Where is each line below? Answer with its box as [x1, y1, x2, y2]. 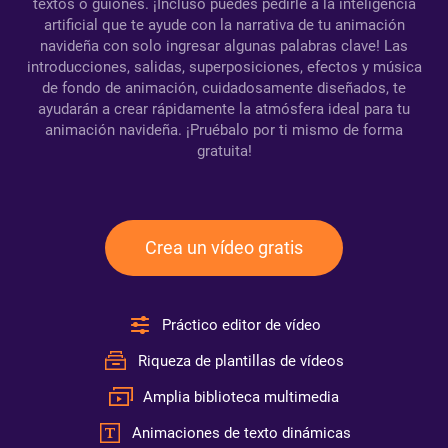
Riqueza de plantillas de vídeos [138, 352, 344, 370]
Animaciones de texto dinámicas [131, 424, 351, 442]
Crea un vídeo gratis [145, 237, 303, 258]
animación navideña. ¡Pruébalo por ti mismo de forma [45, 121, 403, 139]
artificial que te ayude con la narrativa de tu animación [43, 16, 405, 34]
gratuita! [196, 142, 252, 160]
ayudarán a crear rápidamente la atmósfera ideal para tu [38, 100, 410, 118]
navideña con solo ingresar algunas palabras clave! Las [40, 37, 408, 55]
